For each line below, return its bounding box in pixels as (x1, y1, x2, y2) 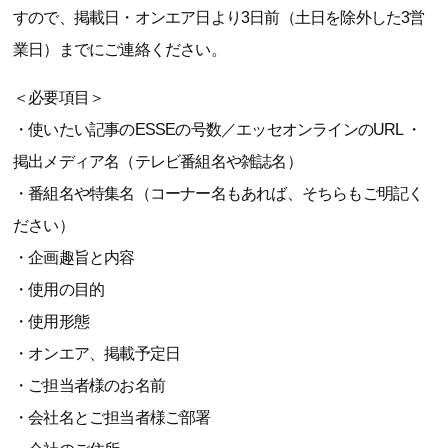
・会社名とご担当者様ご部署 (13, 409, 211, 426)
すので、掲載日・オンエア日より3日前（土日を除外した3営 (13, 9, 425, 26)
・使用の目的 (13, 281, 105, 298)
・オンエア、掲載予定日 (13, 345, 181, 362)
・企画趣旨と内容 (13, 249, 135, 266)
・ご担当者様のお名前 (13, 377, 165, 394)
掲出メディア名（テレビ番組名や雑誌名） (13, 153, 302, 170)
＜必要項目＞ (13, 89, 105, 106)
